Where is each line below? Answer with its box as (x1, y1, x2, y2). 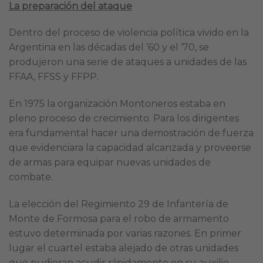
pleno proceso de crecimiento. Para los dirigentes (9, 113, 239, 124)
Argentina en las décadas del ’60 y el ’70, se (9, 42, 209, 53)
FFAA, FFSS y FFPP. (9, 71, 99, 83)
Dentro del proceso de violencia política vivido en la (9, 27, 249, 39)
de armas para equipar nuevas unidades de (9, 157, 211, 168)
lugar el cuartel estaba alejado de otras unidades (9, 242, 238, 254)
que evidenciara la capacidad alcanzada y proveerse (9, 142, 251, 154)
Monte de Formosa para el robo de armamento (9, 213, 229, 224)
